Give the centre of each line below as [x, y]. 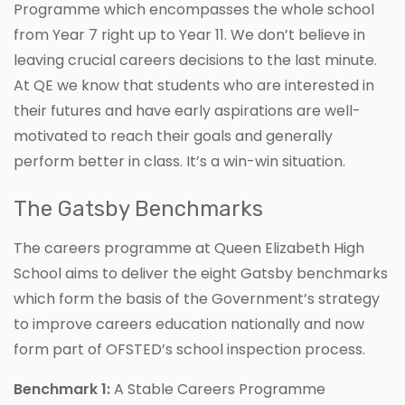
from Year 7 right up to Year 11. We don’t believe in [189, 35]
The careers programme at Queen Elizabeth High [189, 249]
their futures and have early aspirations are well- [187, 111]
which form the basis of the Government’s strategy [197, 299]
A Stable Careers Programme [218, 390]
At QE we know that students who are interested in [194, 86]
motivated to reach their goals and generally [173, 137]
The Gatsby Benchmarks [138, 209]
